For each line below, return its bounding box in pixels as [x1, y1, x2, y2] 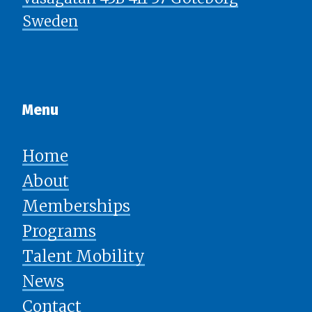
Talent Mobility [22, 247, 145, 267]
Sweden [22, 12, 78, 31]
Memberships [22, 196, 130, 217]
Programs [22, 221, 96, 242]
